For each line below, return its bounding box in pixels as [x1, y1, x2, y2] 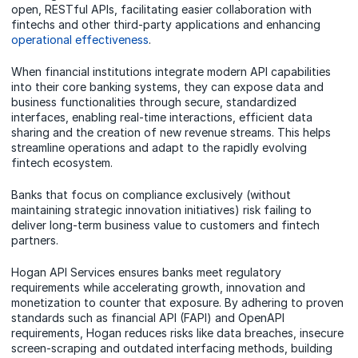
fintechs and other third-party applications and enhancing [11, 17, 320, 31]
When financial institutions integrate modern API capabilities [11, 64, 331, 78]
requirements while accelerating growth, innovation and [11, 280, 305, 294]
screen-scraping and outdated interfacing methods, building [11, 340, 332, 355]
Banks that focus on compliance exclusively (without [11, 187, 291, 201]
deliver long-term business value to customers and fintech [11, 217, 320, 232]
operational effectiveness [11, 32, 149, 46]
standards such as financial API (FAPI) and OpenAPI [11, 310, 284, 324]
